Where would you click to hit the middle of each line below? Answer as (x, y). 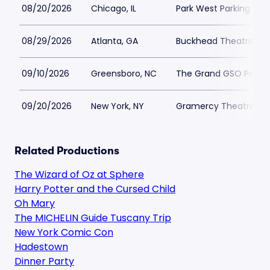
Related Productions (67, 151)
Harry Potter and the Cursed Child (95, 189)
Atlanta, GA (115, 41)
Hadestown (41, 247)
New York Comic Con (64, 232)
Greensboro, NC (124, 74)
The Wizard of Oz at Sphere (79, 174)
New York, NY (118, 106)
